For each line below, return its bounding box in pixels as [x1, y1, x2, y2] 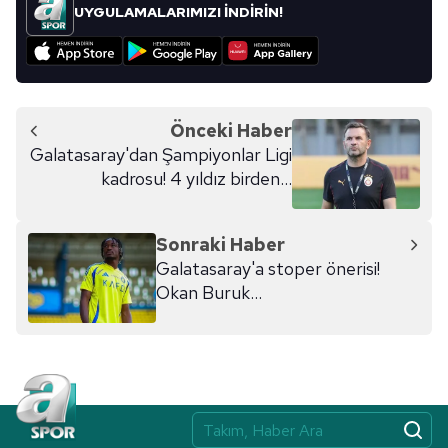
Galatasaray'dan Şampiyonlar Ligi [30, 143, 292, 167]
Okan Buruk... [156, 281, 262, 305]
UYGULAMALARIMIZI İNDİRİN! [74, 3, 283, 22]
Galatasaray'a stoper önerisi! [156, 257, 380, 281]
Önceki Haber [170, 119, 292, 143]
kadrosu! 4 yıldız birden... [101, 167, 292, 191]
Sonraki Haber [156, 233, 285, 257]
